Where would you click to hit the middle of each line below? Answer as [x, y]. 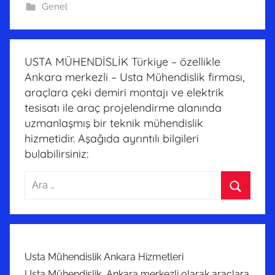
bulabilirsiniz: [56, 153]
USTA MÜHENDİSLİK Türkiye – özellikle [122, 61]
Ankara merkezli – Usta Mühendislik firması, [134, 77]
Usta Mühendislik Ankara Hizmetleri [104, 257]
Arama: [40, 179]
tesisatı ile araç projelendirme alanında [123, 107]
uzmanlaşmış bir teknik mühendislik [114, 123]
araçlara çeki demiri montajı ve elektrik [124, 92]
